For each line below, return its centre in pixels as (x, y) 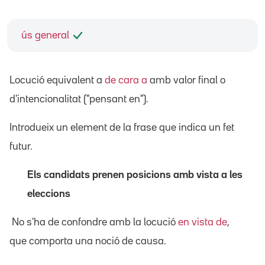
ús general (45, 35)
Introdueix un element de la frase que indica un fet (122, 127)
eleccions (49, 194)
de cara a (126, 80)
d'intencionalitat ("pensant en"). (79, 99)
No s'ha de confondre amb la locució (94, 222)
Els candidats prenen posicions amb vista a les (135, 175)
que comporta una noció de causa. (88, 241)
